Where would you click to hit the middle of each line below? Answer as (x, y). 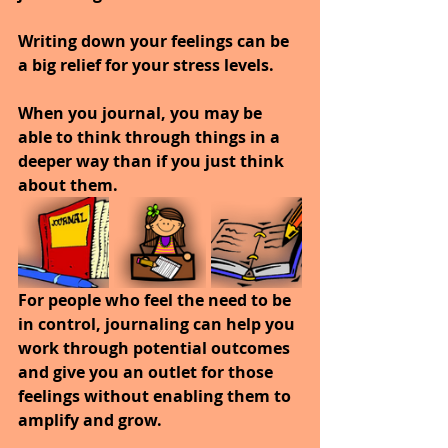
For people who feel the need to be (156, 299)
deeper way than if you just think (153, 160)
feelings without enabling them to (156, 395)
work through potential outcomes (156, 347)
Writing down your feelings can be (155, 40)
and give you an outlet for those (147, 371)
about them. (70, 184)
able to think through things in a (151, 136)
